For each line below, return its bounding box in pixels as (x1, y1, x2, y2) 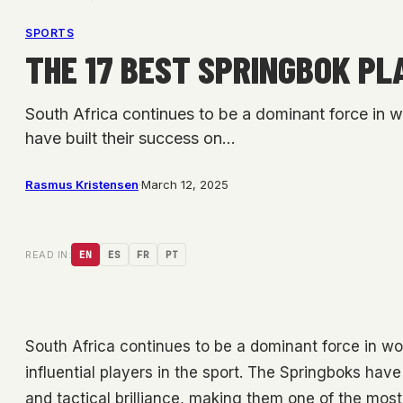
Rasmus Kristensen (25, 177, 139, 193)
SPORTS (25, 26, 74, 40)
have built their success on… (25, 129, 236, 148)
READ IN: (25, 248, 71, 262)
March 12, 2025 (141, 177, 228, 193)
